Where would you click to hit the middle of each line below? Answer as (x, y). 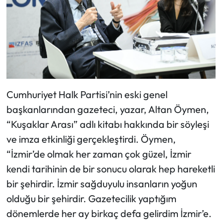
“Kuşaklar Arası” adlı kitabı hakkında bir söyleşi (108, 124)
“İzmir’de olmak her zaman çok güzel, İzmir (99, 154)
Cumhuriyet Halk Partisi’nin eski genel (87, 95)
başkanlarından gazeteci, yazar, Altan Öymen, (108, 110)
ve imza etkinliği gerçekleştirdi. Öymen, (91, 139)
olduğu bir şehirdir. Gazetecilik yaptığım (91, 199)
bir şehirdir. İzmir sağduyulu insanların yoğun (102, 184)
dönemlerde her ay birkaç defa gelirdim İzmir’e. (109, 214)
